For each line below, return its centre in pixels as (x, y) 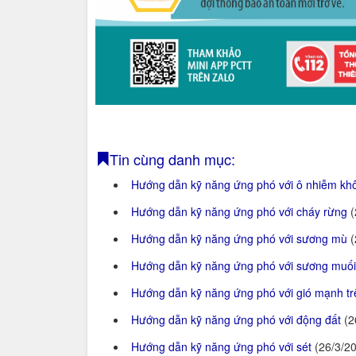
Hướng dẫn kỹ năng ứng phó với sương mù (241, 238)
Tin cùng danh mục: (172, 159)
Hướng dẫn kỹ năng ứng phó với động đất (238, 319)
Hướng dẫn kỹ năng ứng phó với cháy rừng (241, 211)
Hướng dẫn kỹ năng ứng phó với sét (223, 346)
